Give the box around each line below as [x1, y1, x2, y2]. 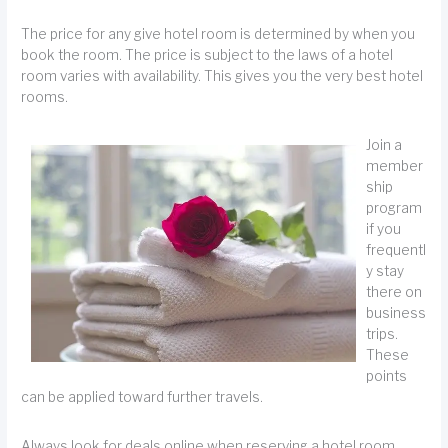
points [366, 368, 408, 385]
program [366, 200, 423, 217]
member [366, 158, 424, 175]
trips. [366, 326, 399, 343]
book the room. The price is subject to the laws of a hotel [21, 47, 394, 64]
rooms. [21, 89, 69, 106]
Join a [366, 137, 403, 154]
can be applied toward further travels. [21, 389, 264, 406]
